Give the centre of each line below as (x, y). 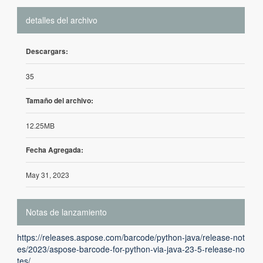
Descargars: (47, 51)
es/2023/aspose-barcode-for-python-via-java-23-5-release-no (131, 249)
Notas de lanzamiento (66, 212)
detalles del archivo (62, 20)
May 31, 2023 (48, 175)
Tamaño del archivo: (60, 100)
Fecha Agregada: (55, 150)
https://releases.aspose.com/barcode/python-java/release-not (131, 237)
